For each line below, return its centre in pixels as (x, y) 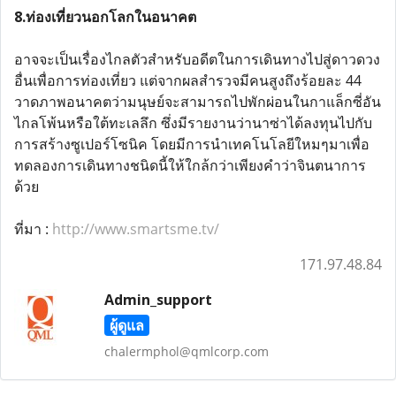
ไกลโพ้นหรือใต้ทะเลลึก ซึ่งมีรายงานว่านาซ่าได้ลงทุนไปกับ (193, 123)
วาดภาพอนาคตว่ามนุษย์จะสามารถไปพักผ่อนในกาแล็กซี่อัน (198, 102)
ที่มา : (31, 229)
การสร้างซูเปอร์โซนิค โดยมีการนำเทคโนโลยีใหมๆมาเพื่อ (192, 144)
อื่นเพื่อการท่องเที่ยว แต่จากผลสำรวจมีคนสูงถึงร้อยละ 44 (188, 80)
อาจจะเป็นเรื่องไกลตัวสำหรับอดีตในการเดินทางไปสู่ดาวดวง (197, 59)
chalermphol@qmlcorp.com (186, 351)
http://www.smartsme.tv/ (134, 229)
